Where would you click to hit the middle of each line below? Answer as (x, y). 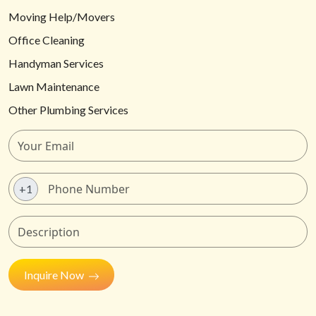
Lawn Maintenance (54, 87)
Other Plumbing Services (68, 110)
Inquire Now (56, 274)
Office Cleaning (47, 40)
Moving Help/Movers (62, 17)
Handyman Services (56, 63)
